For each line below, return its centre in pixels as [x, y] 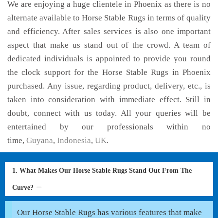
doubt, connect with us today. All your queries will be [109, 113]
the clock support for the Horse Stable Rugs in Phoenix [109, 72]
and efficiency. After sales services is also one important [109, 31]
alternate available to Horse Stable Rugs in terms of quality [109, 18]
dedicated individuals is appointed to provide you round [109, 59]
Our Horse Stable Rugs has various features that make [109, 212]
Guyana [40, 140]
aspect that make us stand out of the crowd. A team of [109, 45]
